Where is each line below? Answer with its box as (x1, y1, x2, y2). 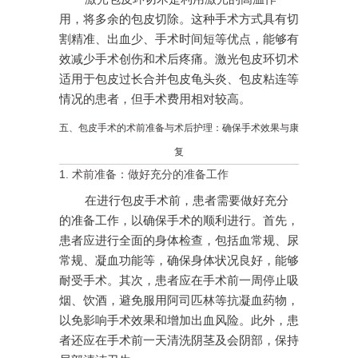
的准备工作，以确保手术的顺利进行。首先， (59, 214, 299, 228)
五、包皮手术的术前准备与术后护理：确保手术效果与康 (59, 122, 299, 134)
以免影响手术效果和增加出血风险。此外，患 (59, 314, 299, 328)
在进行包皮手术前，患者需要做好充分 (85, 194, 288, 208)
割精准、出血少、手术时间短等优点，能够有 (59, 33, 299, 46)
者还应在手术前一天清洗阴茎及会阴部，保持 (59, 334, 299, 348)
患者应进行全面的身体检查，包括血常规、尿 (59, 234, 299, 248)
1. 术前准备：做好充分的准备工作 (59, 168, 229, 181)
